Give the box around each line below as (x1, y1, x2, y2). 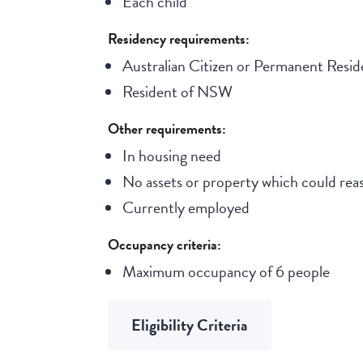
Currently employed (122, 195, 250, 220)
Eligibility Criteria (131, 313, 249, 338)
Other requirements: (108, 117, 227, 140)
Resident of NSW (122, 79, 233, 105)
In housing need (122, 143, 221, 169)
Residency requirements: (108, 28, 250, 50)
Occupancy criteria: (108, 233, 222, 256)
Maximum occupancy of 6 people (122, 259, 330, 284)
